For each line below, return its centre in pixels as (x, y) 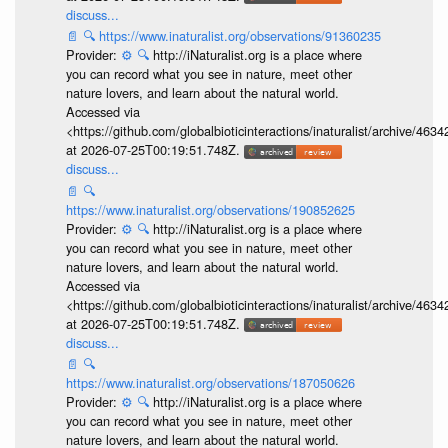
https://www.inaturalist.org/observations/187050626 (210, 383)
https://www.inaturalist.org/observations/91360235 (239, 36)
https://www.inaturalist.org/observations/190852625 (210, 209)
